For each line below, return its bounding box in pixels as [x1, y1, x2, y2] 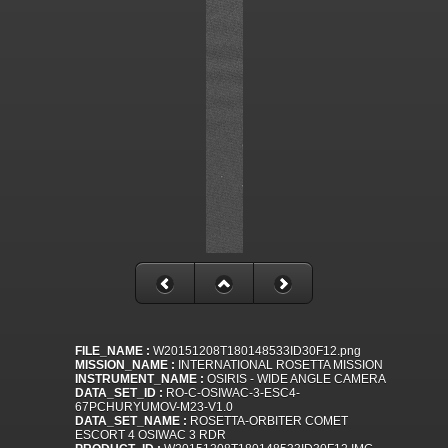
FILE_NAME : [75, 344, 150, 359]
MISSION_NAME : [75, 358, 175, 373]
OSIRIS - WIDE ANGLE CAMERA [204, 372, 386, 387]
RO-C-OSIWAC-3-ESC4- [163, 386, 300, 401]
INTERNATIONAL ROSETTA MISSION [175, 358, 383, 373]
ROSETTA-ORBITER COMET [187, 414, 348, 429]
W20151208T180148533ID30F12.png [150, 344, 361, 359]
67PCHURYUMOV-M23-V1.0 [75, 400, 233, 415]
